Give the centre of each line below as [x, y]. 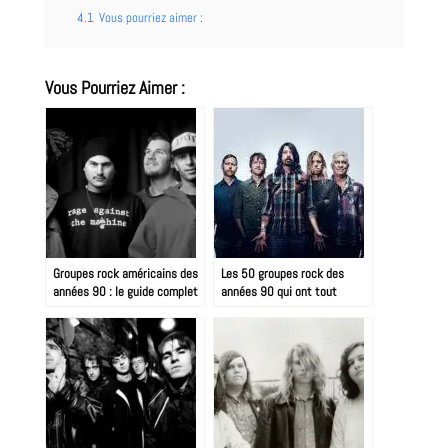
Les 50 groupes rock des [282, 273]
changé [238, 309]
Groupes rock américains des [125, 273]
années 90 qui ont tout [278, 291]
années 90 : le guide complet [125, 291]
